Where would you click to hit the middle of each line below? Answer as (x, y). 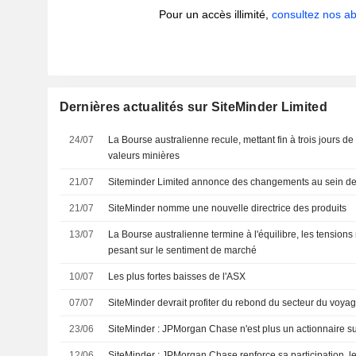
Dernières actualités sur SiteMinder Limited (193, 107)
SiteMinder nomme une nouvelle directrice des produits (228, 208)
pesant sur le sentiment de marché (183, 250)
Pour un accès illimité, (216, 14)
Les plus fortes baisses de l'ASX (177, 277)
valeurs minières (144, 156)
